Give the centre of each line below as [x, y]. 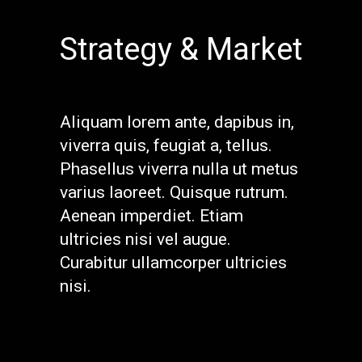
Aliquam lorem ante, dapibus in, [177, 122]
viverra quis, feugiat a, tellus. [166, 146]
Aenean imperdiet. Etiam [152, 216]
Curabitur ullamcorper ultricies [173, 263]
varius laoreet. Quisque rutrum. [174, 193]
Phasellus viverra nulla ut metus [179, 169]
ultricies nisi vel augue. [145, 240]
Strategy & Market [181, 50]
